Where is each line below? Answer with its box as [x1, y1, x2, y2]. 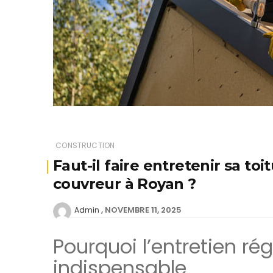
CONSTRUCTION [55, 140, 115, 151]
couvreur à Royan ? [53, 175, 196, 193]
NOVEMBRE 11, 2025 [105, 204, 182, 216]
